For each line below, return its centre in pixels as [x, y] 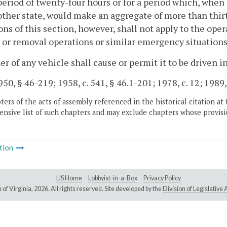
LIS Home [69, 178]
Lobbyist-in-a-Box [113, 178]
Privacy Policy [162, 178]
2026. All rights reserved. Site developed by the [98, 189]
